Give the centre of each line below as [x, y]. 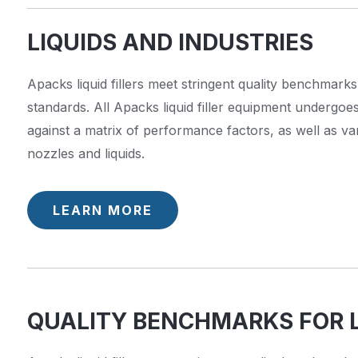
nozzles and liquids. [86, 153]
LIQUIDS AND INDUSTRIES [170, 42]
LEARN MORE [103, 210]
